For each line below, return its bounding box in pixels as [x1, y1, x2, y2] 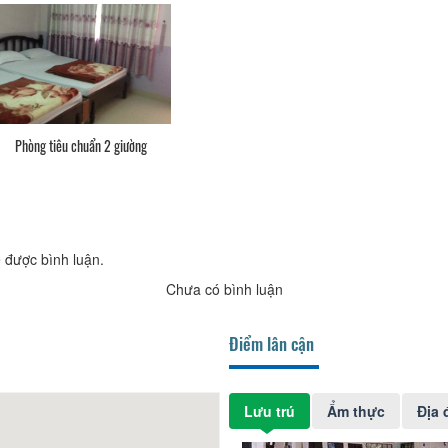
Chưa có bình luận [165, 279, 283, 300]
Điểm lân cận [229, 331, 314, 357]
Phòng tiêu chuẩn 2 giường [15, 135, 147, 157]
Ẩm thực [327, 401, 385, 422]
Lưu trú [244, 401, 295, 422]
